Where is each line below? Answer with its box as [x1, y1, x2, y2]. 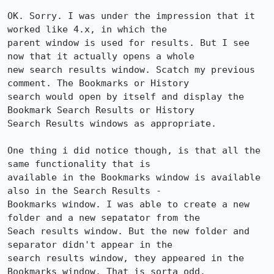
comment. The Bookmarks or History [7, 78, 194, 89]
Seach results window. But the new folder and [7, 226, 250, 237]
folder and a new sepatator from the [7, 212, 206, 223]
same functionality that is [7, 158, 156, 169]
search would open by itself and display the [7, 91, 244, 102]
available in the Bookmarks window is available [7, 172, 261, 183]
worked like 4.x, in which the [7, 24, 172, 35]
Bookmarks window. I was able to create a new [7, 199, 250, 210]
